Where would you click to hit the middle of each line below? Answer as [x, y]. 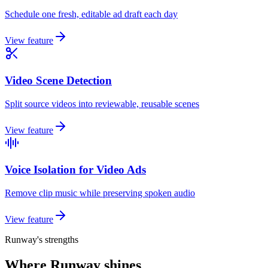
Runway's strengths [42, 240]
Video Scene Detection [58, 80]
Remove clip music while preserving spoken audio [100, 193]
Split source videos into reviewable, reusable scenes [102, 103]
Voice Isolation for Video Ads [75, 170]
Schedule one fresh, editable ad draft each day [91, 14]
